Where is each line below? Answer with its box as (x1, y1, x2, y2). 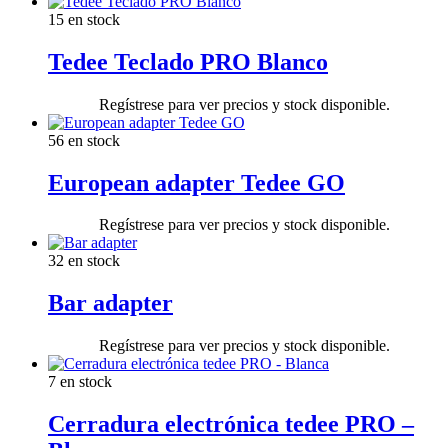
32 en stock (48, 252, 120, 270)
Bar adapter (48, 290, 173, 317)
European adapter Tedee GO (48, 169, 345, 196)
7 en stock (48, 373, 112, 391)
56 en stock (48, 131, 120, 149)
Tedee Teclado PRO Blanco (48, 48, 328, 75)
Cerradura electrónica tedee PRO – (48, 411, 414, 438)
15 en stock (48, 10, 120, 28)
